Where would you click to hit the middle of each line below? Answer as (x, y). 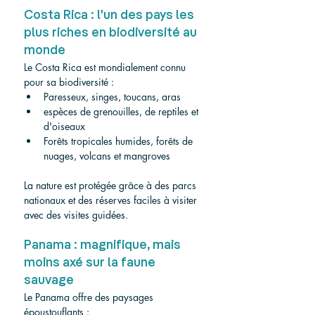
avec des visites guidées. (76, 214)
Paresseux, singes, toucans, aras (112, 96)
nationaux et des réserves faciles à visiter (112, 200)
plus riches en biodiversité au (112, 33)
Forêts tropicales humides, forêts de (120, 141)
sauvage (49, 280)
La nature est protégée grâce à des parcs (111, 185)
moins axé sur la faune (91, 263)
